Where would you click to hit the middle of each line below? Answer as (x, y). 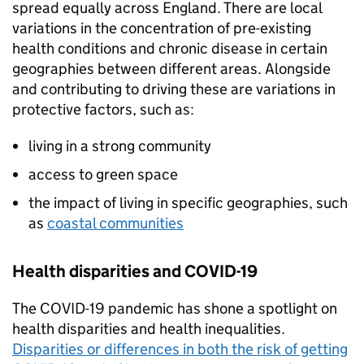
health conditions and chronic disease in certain (170, 49)
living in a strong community (120, 146)
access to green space (103, 175)
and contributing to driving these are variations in (174, 89)
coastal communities (115, 223)
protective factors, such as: (103, 110)
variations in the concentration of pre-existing (162, 28)
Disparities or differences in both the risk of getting (180, 349)
